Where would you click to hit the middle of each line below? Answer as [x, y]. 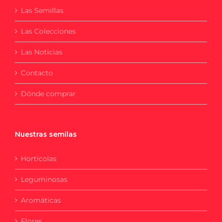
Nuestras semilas [46, 135]
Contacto [37, 73]
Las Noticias [42, 52]
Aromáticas [41, 200]
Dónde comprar [48, 94]
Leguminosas [44, 180]
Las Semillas [42, 11]
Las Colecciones [48, 31]
